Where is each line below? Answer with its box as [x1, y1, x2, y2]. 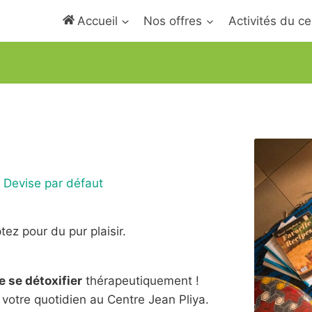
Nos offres [143, 13, 203, 28]
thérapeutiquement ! [82, 273, 199, 288]
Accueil [77, 13, 118, 28]
